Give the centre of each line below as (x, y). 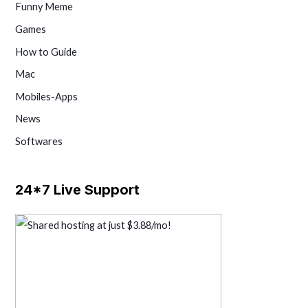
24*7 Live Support (78, 189)
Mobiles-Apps (47, 96)
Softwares (39, 142)
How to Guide (46, 52)
